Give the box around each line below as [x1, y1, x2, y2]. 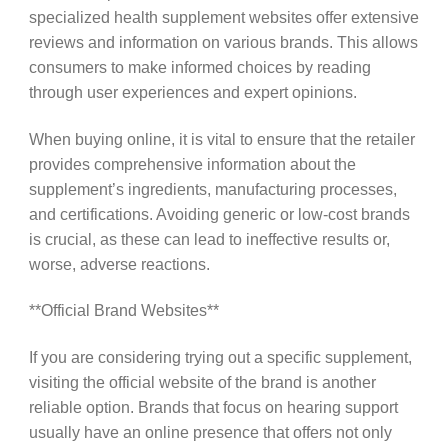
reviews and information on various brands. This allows [28, 33, 418, 52]
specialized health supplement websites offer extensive [28, 8, 419, 27]
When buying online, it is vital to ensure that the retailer [28, 129, 415, 148]
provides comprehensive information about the [28, 154, 356, 173]
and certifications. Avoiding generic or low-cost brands [28, 204, 410, 223]
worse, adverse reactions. [28, 254, 210, 273]
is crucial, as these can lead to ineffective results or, [28, 229, 390, 248]
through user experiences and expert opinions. [28, 83, 357, 102]
